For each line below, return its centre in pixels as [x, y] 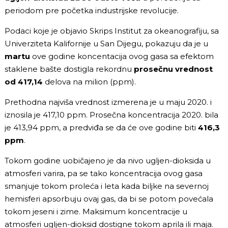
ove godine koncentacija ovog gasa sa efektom [122, 56]
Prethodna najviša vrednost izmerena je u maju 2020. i [108, 102]
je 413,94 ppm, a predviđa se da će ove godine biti [101, 127]
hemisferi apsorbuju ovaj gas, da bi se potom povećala [109, 198]
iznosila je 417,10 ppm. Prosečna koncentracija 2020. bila [111, 115]
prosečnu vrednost [173, 69]
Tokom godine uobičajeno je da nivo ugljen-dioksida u [108, 160]
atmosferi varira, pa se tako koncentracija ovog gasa [104, 173]
